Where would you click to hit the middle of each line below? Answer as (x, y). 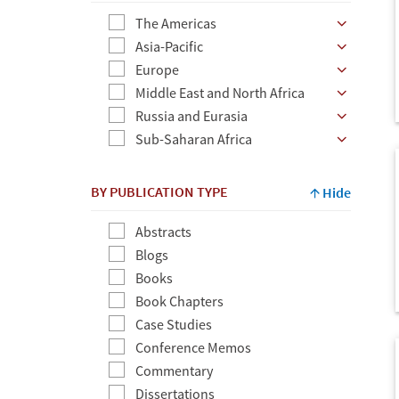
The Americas (176, 23)
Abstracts (163, 231)
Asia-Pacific (169, 46)
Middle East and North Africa (220, 92)
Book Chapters (179, 301)
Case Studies (174, 324)
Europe (157, 69)
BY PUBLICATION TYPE (159, 191)
